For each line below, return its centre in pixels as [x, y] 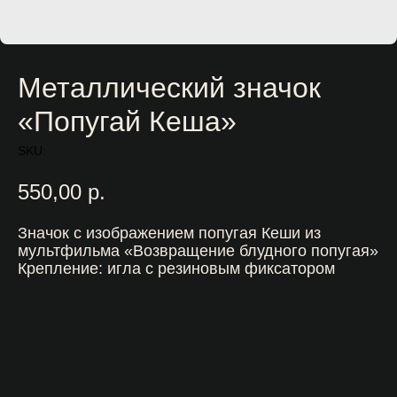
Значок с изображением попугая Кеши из [169, 233]
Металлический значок [169, 88]
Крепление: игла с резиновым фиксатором [176, 268]
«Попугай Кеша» [127, 121]
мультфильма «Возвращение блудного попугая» [198, 250]
